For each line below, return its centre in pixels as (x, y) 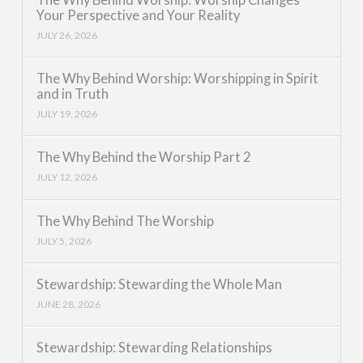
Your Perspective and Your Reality (138, 15)
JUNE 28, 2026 (68, 304)
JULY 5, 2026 (64, 241)
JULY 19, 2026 (66, 114)
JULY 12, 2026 (66, 177)
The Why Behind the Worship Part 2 (143, 158)
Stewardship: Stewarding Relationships (154, 348)
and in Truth (72, 94)
